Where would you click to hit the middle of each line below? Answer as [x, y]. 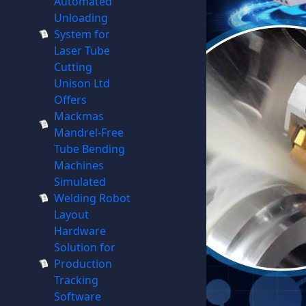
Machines [79, 165]
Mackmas [79, 116]
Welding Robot [92, 198]
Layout [71, 214]
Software [77, 296]
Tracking [76, 280]
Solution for [84, 247]
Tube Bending [89, 149]
